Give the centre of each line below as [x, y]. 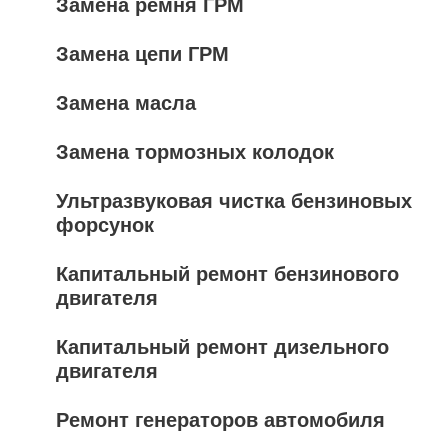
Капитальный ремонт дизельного [222, 347]
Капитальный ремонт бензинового [227, 274]
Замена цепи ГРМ [142, 54]
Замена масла [126, 103]
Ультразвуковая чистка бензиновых [234, 201]
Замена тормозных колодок [195, 152]
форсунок [105, 225]
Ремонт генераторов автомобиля [220, 420]
